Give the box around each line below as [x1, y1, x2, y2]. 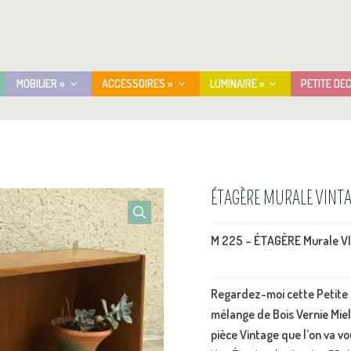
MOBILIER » [16, 76, 65, 90]
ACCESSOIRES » [101, 76, 173, 90]
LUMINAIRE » [209, 76, 265, 90]
